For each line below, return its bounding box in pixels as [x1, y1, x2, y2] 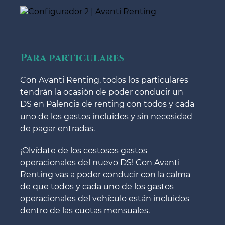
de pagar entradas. [20, 123, 95, 133]
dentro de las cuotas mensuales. [20, 205, 150, 215]
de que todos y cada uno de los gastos [20, 181, 174, 191]
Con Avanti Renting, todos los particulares [20, 75, 188, 85]
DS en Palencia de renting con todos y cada [20, 99, 194, 109]
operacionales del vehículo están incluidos [20, 193, 189, 203]
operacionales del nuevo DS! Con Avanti [20, 157, 180, 167]
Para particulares [20, 51, 124, 65]
